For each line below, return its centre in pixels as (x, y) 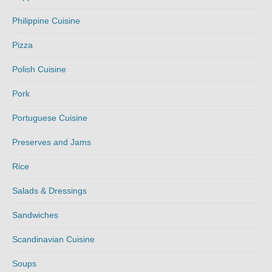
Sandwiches (35, 215)
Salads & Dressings (49, 190)
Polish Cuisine (39, 69)
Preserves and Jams (52, 142)
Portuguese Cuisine (50, 117)
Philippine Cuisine (46, 20)
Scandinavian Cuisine (53, 239)
